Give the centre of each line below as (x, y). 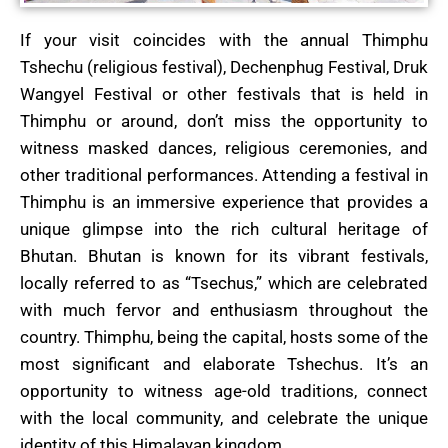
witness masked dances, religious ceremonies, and (224, 148)
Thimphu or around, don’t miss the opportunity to (224, 121)
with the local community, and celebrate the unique (224, 418)
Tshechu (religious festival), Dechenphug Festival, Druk (224, 67)
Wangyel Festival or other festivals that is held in (224, 94)
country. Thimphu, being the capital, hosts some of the (224, 337)
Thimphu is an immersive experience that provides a (224, 202)
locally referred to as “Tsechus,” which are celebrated (224, 283)
